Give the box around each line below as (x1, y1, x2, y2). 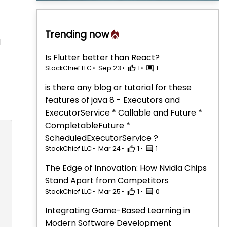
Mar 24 (98, 144, 121, 154)
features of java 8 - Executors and (45, 94, 180, 106)
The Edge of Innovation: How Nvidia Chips (45, 162, 207, 174)
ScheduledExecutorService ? (45, 132, 158, 144)
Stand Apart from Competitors (45, 175, 169, 187)
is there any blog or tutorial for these (45, 82, 192, 94)
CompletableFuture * (45, 120, 130, 132)
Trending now (45, 27, 109, 42)
